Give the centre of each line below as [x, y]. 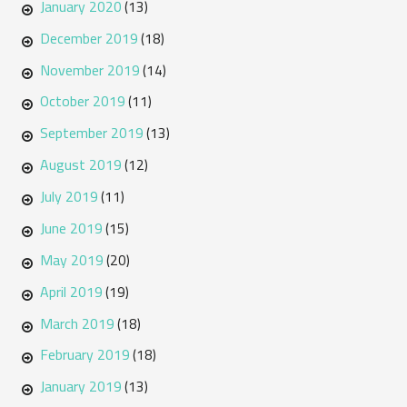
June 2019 [71, 228]
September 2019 [91, 133]
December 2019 [89, 38]
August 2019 [80, 165]
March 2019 [77, 323]
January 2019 [80, 387]
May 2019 [71, 259]
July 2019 [69, 197]
